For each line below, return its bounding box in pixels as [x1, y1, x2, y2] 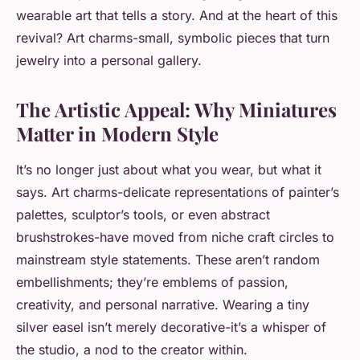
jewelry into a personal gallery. [16, 52, 202, 69]
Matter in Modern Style [16, 121, 219, 147]
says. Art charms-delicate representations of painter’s [16, 184, 339, 201]
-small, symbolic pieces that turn [133, 30, 329, 47]
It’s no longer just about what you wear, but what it [16, 162, 321, 178]
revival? [16, 30, 67, 47]
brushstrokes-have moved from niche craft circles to [16, 229, 334, 246]
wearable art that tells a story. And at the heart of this [16, 7, 337, 24]
